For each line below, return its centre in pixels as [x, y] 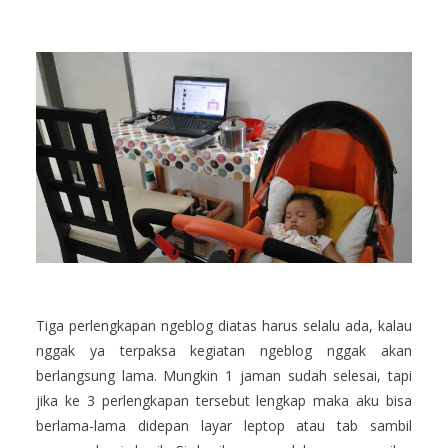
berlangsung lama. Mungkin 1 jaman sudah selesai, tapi [224, 376]
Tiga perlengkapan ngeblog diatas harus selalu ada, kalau [224, 326]
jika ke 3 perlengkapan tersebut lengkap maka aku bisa [224, 401]
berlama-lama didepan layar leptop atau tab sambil [224, 426]
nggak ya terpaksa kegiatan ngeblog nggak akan [224, 351]
